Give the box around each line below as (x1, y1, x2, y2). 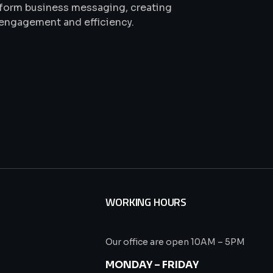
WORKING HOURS (105, 193, 187, 210)
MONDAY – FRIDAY (105, 258, 199, 271)
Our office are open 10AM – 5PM (105, 236, 246, 247)
